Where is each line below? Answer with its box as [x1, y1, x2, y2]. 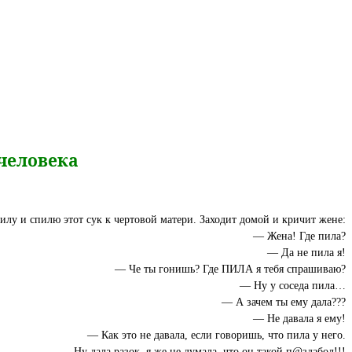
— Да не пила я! [267, 245, 346, 258]
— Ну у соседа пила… [240, 278, 346, 291]
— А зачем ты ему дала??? [222, 295, 346, 308]
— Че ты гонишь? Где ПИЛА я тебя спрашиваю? [115, 262, 346, 275]
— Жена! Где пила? [253, 229, 346, 242]
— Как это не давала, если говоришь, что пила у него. [87, 328, 346, 341]
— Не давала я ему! [253, 311, 346, 324]
